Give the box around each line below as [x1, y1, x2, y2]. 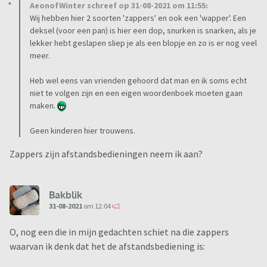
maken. [30, 100, 57, 111]
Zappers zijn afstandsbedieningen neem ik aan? [10, 148, 203, 160]
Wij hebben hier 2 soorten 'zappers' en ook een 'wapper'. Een [30, 13, 246, 24]
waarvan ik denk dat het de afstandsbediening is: [10, 240, 205, 253]
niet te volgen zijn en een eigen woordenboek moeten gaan [30, 88, 243, 99]
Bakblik [49, 188, 82, 201]
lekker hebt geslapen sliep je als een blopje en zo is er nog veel [30, 38, 257, 49]
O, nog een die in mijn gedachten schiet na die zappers [10, 226, 229, 238]
